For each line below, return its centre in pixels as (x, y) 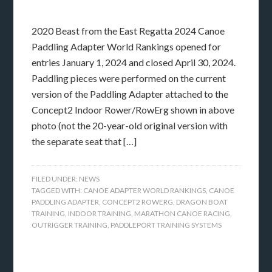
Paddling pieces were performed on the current (129, 78)
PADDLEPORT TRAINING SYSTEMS (166, 225)
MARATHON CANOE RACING (182, 214)
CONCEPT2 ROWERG (138, 202)
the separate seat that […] (84, 141)
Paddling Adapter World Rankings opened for (127, 47)
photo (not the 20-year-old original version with (130, 126)
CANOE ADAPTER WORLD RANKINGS (145, 191)
